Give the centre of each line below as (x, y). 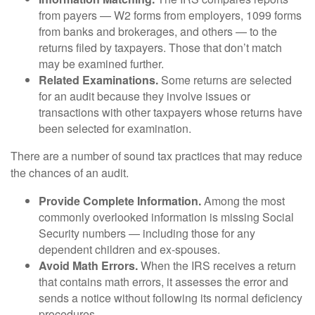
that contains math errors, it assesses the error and (163, 281)
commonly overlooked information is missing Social (166, 217)
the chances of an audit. (70, 172)
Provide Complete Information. (120, 200)
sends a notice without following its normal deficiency (171, 297)
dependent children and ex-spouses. (129, 249)
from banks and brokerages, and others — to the (158, 31)
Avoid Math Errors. (88, 265)
